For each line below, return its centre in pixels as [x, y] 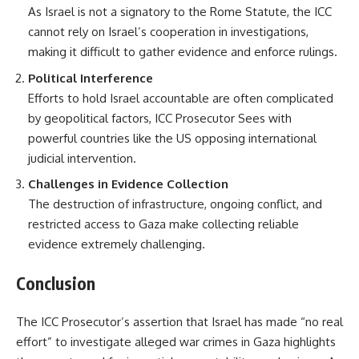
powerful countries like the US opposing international [172, 138]
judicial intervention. [82, 158]
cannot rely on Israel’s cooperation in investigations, [168, 32]
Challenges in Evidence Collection [128, 184]
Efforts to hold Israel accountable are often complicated [181, 98]
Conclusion [56, 283]
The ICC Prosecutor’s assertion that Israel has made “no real [179, 322]
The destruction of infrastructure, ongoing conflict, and [175, 204]
